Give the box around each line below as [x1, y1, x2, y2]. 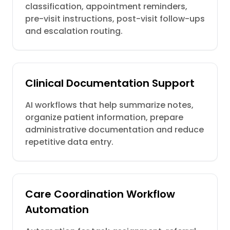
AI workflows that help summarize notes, [25, 99, 194, 111]
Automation [25, 202, 89, 217]
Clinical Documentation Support [25, 76, 195, 90]
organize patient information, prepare [25, 111, 183, 123]
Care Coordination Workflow [25, 187, 175, 201]
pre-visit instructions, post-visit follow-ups [25, 13, 205, 25]
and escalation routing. [25, 25, 123, 37]
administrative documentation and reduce [25, 124, 204, 136]
